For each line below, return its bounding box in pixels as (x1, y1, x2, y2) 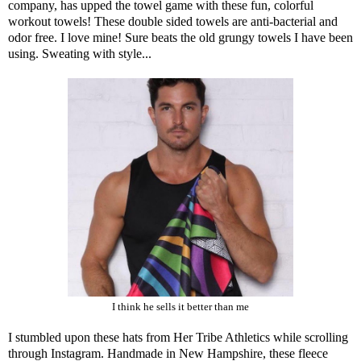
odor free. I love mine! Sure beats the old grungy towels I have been (8, 31, 353, 45)
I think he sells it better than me (112, 301, 249, 313)
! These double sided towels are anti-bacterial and (87, 15, 338, 29)
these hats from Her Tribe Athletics (93, 330, 270, 344)
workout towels (8, 15, 87, 29)
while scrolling (270, 330, 348, 344)
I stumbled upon (8, 330, 93, 344)
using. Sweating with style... (8, 47, 151, 61)
